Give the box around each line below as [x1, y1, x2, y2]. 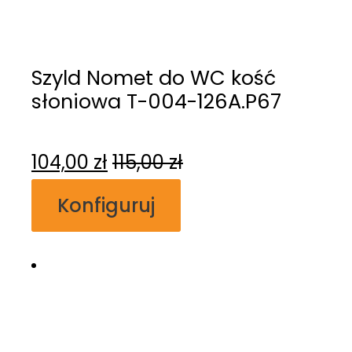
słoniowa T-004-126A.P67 [31, 87, 281, 116]
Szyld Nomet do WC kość [31, 64, 276, 93]
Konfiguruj [57, 192, 155, 218]
